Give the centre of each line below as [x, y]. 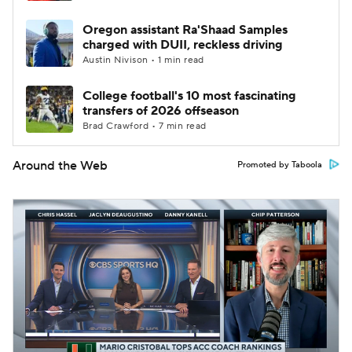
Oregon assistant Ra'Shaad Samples [185, 30]
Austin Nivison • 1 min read [143, 60]
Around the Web [60, 166]
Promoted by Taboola [280, 165]
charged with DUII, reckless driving [183, 45]
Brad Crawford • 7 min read [145, 126]
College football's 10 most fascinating [189, 96]
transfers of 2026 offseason [161, 111]
